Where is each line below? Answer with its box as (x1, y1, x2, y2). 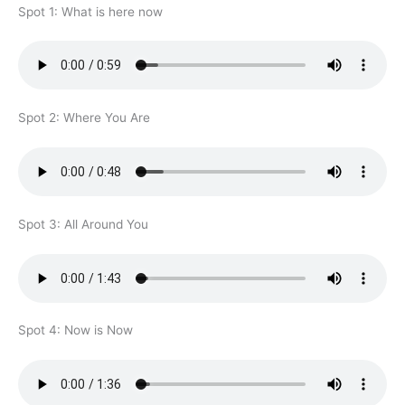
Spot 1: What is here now (18, 4, 163, 19)
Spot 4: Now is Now (18, 323, 133, 338)
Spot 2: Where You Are (18, 110, 150, 126)
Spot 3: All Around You (18, 216, 148, 231)
